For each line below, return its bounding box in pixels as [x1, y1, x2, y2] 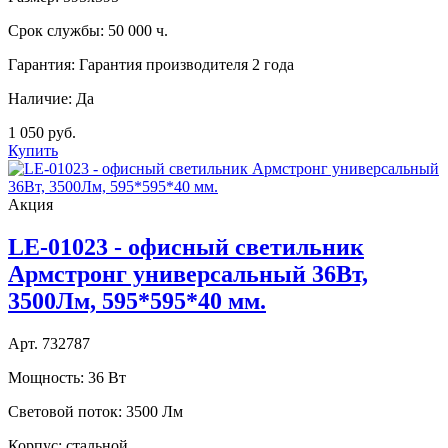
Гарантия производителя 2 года [75, 56, 298, 73]
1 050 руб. [8, 124, 76, 141]
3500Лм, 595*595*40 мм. [8, 287, 266, 314]
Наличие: [8, 90, 72, 107]
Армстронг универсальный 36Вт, [8, 260, 368, 287]
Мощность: [8, 368, 84, 386]
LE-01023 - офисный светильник [8, 233, 364, 260]
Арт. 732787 [8, 334, 90, 352]
